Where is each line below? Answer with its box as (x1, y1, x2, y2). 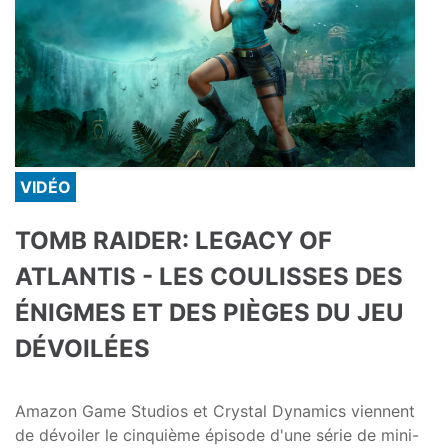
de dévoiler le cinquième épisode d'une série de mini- (15, 425, 419, 446)
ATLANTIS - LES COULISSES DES (15, 262, 403, 292)
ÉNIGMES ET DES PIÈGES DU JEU (15, 298, 404, 328)
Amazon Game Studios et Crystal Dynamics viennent (15, 401, 415, 422)
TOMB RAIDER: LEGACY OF (15, 226, 332, 256)
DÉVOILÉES (15, 334, 150, 364)
